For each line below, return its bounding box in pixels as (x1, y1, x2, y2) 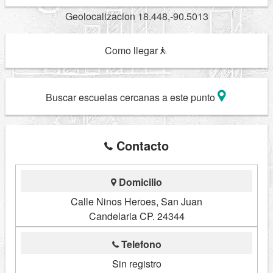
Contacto (113, 136, 169, 155)
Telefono (118, 237, 161, 252)
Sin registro (112, 257, 161, 271)
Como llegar (104, 43, 160, 57)
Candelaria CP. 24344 (88, 209, 185, 224)
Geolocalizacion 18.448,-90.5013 (65, 9, 208, 23)
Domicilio (116, 175, 162, 190)
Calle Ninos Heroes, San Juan (71, 194, 202, 209)
